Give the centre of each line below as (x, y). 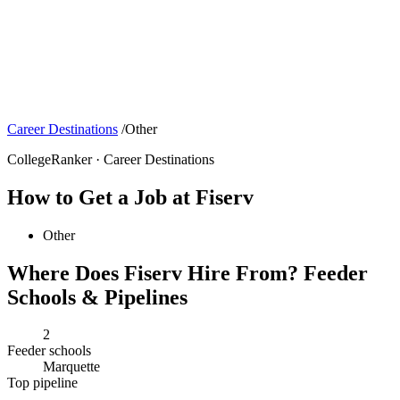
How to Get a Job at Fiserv (130, 197)
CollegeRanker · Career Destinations (111, 159)
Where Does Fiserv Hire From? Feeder (187, 273)
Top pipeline (42, 383)
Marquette (71, 367)
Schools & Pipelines (97, 297)
